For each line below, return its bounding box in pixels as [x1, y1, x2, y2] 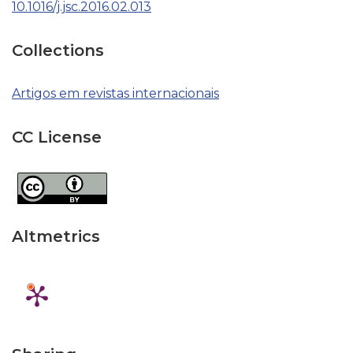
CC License [12, 128, 102, 147]
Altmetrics [12, 227, 100, 246]
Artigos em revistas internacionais [12, 86, 219, 101]
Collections [12, 41, 104, 60]
